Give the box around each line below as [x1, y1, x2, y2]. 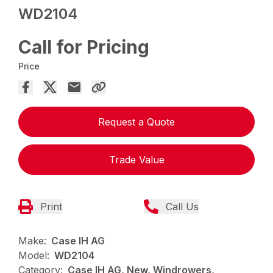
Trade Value [108, 154, 165, 166]
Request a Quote [98, 116, 175, 129]
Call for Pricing [18, 36, 150, 58]
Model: [18, 249, 50, 262]
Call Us [166, 200, 199, 213]
